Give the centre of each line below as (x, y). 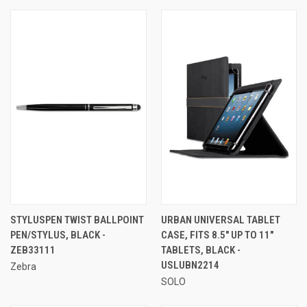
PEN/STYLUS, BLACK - (58, 235)
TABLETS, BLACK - (200, 250)
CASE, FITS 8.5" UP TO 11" (217, 235)
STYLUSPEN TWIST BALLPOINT (77, 220)
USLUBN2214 (190, 265)
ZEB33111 (33, 250)
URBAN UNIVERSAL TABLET (220, 220)
